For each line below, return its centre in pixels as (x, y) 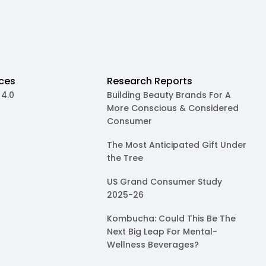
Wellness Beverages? (153, 245)
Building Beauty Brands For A (169, 95)
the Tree (125, 158)
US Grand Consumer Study (164, 182)
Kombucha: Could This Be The (171, 218)
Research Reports (149, 81)
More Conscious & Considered (172, 108)
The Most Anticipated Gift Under (176, 145)
